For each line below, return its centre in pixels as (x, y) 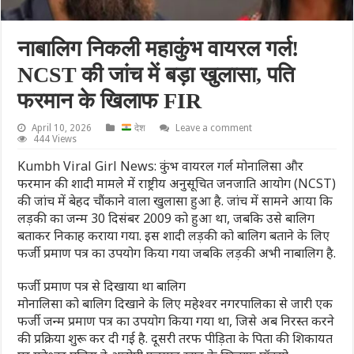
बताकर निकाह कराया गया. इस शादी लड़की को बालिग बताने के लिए (174, 235)
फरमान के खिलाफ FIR (110, 100)
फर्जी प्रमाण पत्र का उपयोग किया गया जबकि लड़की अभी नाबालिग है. (177, 252)
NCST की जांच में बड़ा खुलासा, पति (156, 74)
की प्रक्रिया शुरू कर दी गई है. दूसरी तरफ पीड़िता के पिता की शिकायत (175, 338)
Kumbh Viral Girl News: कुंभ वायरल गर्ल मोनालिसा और (161, 166)
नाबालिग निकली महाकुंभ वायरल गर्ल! (158, 48)
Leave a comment (213, 128)
